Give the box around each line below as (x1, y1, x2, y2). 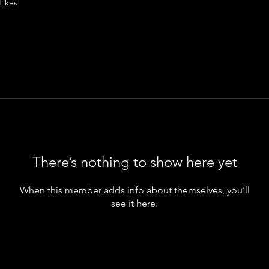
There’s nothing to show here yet (32, 153, 237, 171)
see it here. (111, 198, 158, 209)
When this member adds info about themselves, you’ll (19, 184, 250, 196)
